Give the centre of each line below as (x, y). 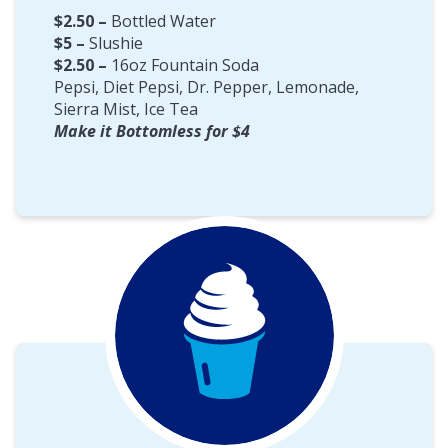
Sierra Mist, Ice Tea (126, 108)
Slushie (116, 42)
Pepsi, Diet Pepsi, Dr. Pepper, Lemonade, (206, 86)
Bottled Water (163, 20)
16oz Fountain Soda (185, 64)
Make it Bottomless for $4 (152, 130)
